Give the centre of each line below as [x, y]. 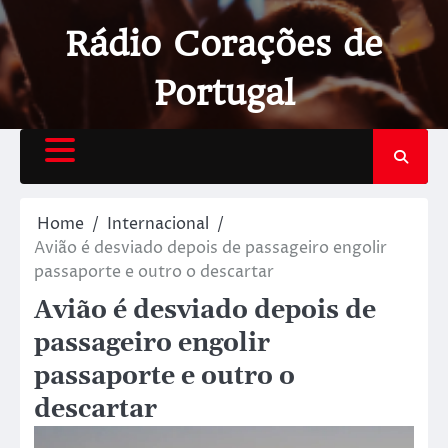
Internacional [158, 224]
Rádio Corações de [224, 44]
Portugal [224, 93]
